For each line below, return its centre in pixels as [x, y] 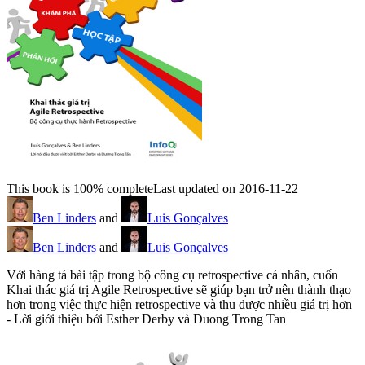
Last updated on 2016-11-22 [226, 189]
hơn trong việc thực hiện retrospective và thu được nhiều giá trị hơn [179, 305]
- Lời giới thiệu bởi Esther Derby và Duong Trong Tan [146, 319]
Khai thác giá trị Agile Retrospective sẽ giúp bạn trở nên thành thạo [179, 290]
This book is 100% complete [80, 189]
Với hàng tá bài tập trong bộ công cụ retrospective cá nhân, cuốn [172, 275]
